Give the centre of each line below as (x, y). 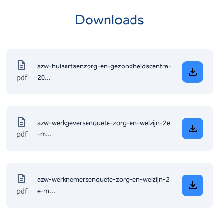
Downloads (109, 20)
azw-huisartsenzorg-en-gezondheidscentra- (104, 66)
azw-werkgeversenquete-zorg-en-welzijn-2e (104, 123)
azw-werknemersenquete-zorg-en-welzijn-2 (103, 180)
